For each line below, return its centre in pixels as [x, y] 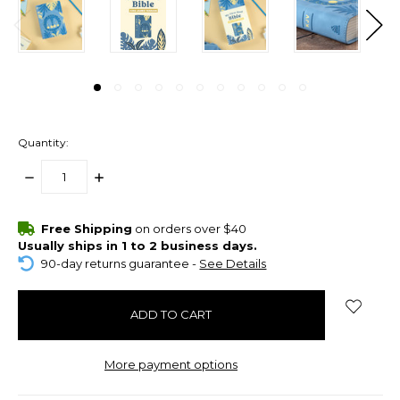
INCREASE [121, 176]
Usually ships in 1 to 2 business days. [137, 246]
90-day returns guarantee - [121, 263]
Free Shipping [87, 228]
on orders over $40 [190, 228]
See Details [233, 263]
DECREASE [54, 176]
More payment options [171, 364]
